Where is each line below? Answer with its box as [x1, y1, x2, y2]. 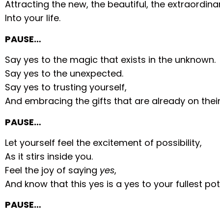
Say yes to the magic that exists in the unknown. [5, 54, 216, 66]
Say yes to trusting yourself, [5, 81, 127, 94]
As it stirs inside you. [5, 150, 93, 163]
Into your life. [5, 12, 61, 25]
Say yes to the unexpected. [5, 67, 124, 80]
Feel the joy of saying [5, 164, 100, 177]
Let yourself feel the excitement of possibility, [5, 137, 202, 149]
